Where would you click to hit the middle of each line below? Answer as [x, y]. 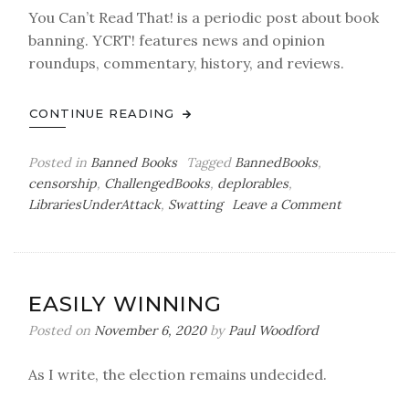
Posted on [61, 330]
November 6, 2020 [150, 330]
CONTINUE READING [104, 113]
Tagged [210, 163]
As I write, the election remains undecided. [178, 374]
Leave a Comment [287, 204]
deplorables [253, 184]
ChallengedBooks [157, 184]
